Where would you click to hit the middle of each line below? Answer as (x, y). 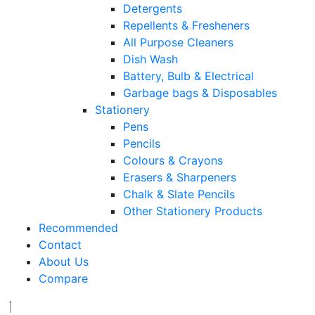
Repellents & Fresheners (186, 26)
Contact (60, 245)
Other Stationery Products (193, 211)
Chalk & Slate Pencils (179, 194)
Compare (63, 279)
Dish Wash (150, 59)
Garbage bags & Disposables (200, 93)
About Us (64, 262)
